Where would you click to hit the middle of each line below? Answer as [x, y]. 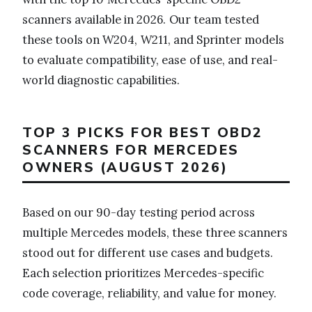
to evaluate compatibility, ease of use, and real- [150, 60]
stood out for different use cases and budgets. [148, 253]
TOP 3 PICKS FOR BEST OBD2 [143, 132]
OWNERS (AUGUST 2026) [125, 167]
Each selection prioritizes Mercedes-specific [143, 273]
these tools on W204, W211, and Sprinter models [154, 39]
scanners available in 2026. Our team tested [141, 19]
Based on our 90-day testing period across [139, 213]
